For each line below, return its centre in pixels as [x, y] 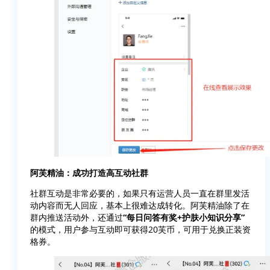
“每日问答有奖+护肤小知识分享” [184, 218]
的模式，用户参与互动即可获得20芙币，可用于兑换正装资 [140, 230]
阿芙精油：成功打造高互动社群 [89, 173]
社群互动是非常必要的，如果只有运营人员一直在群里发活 [140, 193]
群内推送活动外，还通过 [77, 218]
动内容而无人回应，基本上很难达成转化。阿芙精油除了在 [140, 206]
